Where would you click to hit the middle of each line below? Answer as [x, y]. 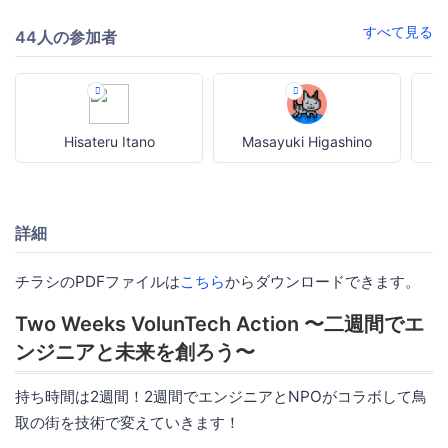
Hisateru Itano [109, 141]
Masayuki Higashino [307, 141]
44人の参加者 [66, 36]
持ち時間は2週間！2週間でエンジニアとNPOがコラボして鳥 [221, 396]
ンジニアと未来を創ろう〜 [135, 351]
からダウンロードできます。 [322, 281]
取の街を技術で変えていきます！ [127, 422]
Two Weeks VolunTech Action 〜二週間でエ [219, 323]
